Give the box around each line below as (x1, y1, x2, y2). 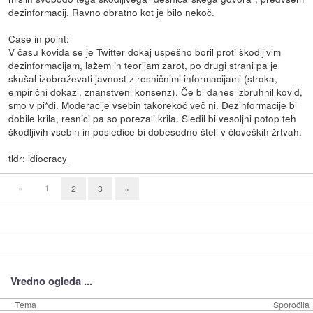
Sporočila (273, 298, 310, 311)
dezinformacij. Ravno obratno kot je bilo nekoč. (8, 5, 215, 20)
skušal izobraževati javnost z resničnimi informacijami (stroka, (8, 71, 278, 86)
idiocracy (28, 151, 68, 166)
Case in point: (8, 31, 70, 46)
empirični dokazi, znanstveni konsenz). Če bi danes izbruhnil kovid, (8, 85, 303, 99)
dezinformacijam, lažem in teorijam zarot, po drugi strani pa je (8, 58, 279, 73)
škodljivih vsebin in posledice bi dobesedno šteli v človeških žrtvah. (8, 124, 303, 139)
